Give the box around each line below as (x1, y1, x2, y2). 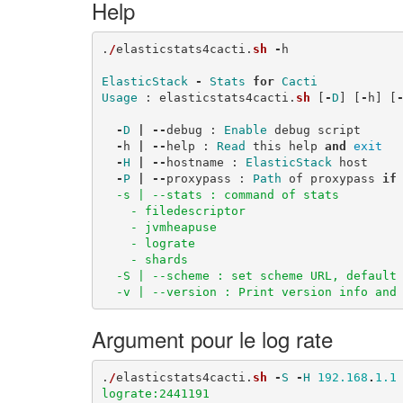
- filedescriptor (101, 203, 246, 218)
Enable (223, 122, 267, 137)
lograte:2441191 (101, 386, 210, 400)
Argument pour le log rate (92, 323, 333, 354)
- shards (101, 252, 188, 266)
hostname (166, 155, 224, 169)
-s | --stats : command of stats (101, 187, 339, 201)
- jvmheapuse (101, 219, 217, 234)
